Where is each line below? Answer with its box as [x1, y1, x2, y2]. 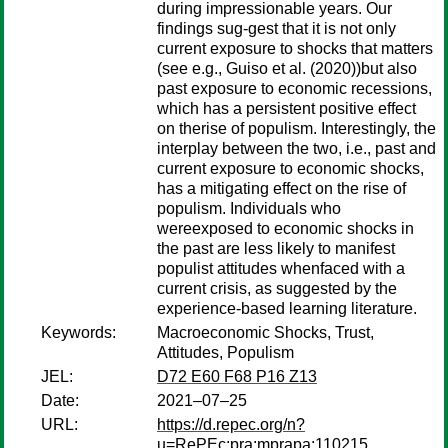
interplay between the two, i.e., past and [157, 140, 436, 157]
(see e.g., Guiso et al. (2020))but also [157, 60, 417, 77]
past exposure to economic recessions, [157, 80, 432, 97]
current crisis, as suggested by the [157, 280, 397, 297]
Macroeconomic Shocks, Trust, [157, 324, 374, 341]
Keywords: [41, 324, 116, 341]
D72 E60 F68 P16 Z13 [157, 368, 317, 385]
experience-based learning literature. [157, 300, 417, 317]
